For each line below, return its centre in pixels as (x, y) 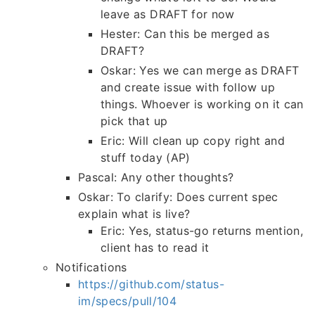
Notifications (91, 268)
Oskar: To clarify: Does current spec (178, 197)
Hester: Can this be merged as (185, 34)
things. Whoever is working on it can (202, 104)
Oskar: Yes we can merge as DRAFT (200, 71)
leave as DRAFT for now (168, 14)
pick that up (134, 121)
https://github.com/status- (152, 284)
